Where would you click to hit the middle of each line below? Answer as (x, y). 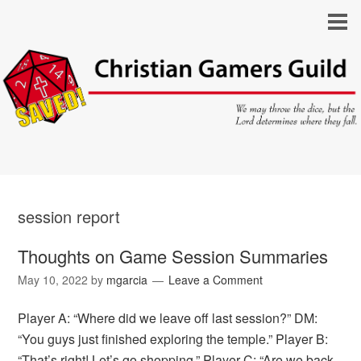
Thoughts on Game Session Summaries (173, 256)
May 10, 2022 (53, 280)
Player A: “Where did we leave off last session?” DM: (168, 318)
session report (69, 217)
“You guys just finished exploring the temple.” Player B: (173, 339)
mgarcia (127, 280)
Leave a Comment (216, 280)
